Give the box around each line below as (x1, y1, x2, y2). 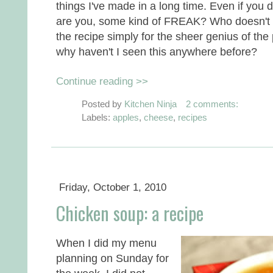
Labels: (82, 112, 113, 123)
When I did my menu (56, 236, 157, 250)
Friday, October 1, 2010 (58, 181, 166, 193)
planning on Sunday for (56, 252, 169, 265)
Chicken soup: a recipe (56, 199, 204, 227)
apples (113, 112, 139, 123)
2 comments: (185, 99, 238, 110)
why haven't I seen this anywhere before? (56, 45, 257, 58)
